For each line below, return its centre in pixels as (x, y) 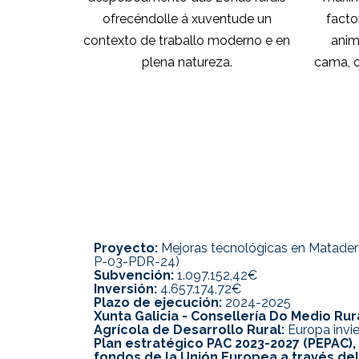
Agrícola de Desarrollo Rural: (189, 330)
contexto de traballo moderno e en (187, 40)
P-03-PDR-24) (137, 262)
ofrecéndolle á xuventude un (187, 18)
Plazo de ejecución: (158, 303)
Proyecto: (126, 248)
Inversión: (125, 289)
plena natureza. (187, 62)
